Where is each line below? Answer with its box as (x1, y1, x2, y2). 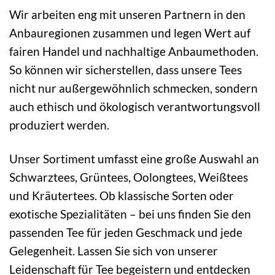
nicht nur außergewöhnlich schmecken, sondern (9, 81, 258, 96)
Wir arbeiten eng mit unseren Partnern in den (9, 7, 246, 22)
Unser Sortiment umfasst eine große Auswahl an (9, 152, 259, 166)
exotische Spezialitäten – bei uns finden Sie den (9, 207, 251, 222)
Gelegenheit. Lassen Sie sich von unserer (9, 244, 218, 258)
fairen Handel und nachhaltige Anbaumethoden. (9, 44, 258, 59)
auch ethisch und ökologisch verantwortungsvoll (9, 99, 260, 114)
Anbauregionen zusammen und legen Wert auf (9, 26, 250, 41)
